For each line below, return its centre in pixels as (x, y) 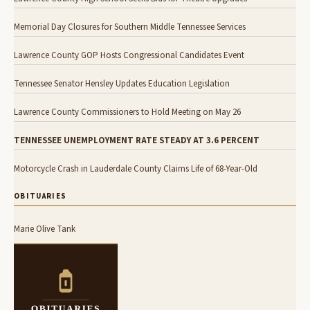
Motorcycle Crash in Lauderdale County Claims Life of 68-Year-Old (136, 169)
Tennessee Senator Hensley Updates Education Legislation (122, 84)
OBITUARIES (40, 197)
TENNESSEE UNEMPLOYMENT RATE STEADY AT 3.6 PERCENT (137, 141)
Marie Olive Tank (45, 229)
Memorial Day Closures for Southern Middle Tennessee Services (130, 27)
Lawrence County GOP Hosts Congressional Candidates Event (129, 56)
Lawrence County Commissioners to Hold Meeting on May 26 (127, 112)
